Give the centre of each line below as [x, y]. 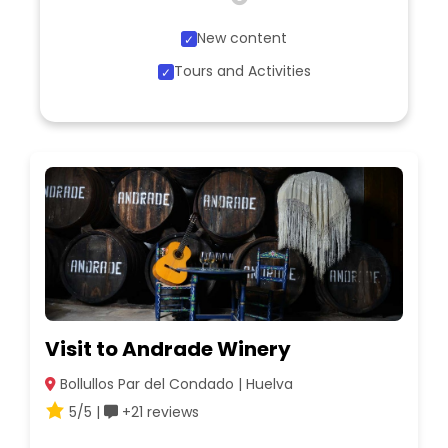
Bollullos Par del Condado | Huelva [174, 384]
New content [242, 38]
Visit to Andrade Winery [168, 349]
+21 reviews [158, 412]
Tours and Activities [242, 71]
